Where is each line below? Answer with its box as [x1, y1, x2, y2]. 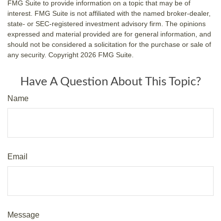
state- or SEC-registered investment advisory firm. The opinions [7, 19, 206, 28]
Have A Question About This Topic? [20, 75, 201, 88]
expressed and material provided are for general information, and [7, 30, 211, 38]
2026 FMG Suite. [80, 50, 134, 59]
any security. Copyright [7, 50, 80, 59]
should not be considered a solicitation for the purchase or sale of [7, 40, 211, 48]
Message [7, 210, 39, 219]
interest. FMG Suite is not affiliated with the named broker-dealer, [7, 9, 211, 17]
